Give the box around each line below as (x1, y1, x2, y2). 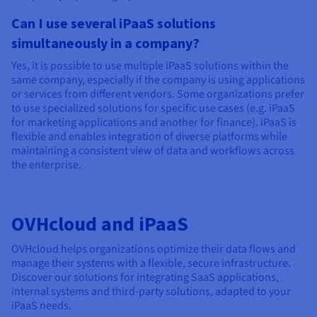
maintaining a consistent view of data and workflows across (11, 142, 294, 158)
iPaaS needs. (11, 297, 71, 313)
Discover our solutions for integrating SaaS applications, (11, 269, 279, 285)
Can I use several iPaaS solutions (11, 13, 216, 32)
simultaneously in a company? (11, 33, 200, 52)
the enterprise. (11, 156, 81, 173)
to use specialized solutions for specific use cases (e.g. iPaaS (11, 100, 295, 116)
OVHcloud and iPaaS (11, 210, 188, 236)
